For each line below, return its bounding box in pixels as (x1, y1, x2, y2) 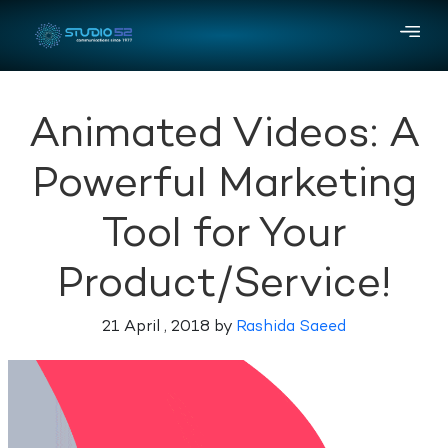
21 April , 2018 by (102, 319, 236, 337)
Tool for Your (101, 214, 347, 258)
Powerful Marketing (31, 164, 417, 208)
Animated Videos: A (28, 114, 420, 158)
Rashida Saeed (236, 319, 346, 337)
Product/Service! (57, 264, 391, 308)
